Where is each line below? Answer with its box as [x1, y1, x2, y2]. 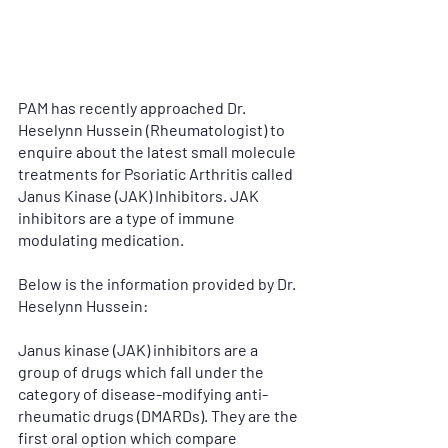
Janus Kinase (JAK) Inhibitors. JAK [18, 185, 262, 205]
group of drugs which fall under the [18, 361, 267, 381]
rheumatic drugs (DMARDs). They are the [18, 405, 301, 425]
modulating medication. [18, 229, 187, 249]
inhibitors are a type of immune [18, 207, 238, 227]
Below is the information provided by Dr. [18, 273, 299, 293]
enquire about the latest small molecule [18, 141, 299, 161]
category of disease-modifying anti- [18, 383, 268, 403]
